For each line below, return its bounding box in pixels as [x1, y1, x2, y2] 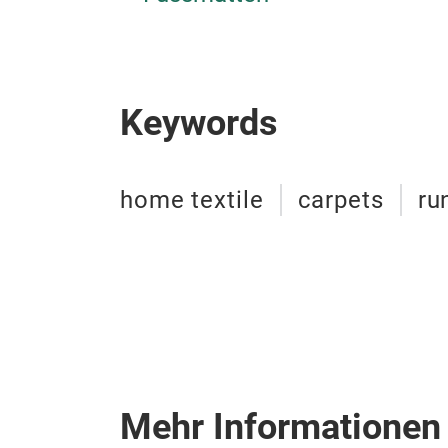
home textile [120, 186, 264, 214]
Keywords [120, 102, 278, 144]
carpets [297, 186, 384, 214]
